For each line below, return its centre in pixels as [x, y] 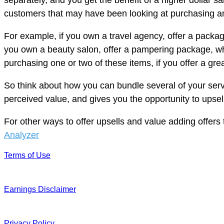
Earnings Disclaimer [40, 189]
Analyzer [21, 135]
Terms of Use [27, 155]
